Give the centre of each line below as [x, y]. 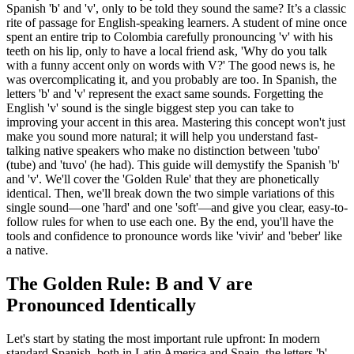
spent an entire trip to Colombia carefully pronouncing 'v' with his [169, 36]
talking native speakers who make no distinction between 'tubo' [163, 150]
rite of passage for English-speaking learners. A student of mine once [177, 22]
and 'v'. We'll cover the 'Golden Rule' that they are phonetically [163, 179]
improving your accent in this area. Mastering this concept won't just [176, 122]
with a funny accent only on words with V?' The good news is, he [171, 65]
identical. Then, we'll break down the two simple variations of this [170, 193]
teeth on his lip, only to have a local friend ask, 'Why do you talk [167, 51]
